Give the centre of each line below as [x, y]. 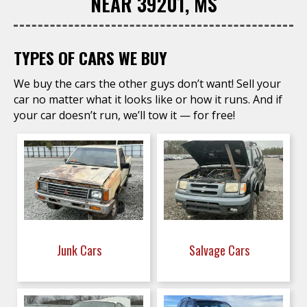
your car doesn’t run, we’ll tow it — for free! [124, 115]
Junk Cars [81, 250]
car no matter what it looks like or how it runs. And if [148, 99]
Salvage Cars [220, 250]
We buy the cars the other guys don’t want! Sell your [147, 84]
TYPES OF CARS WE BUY [90, 58]
